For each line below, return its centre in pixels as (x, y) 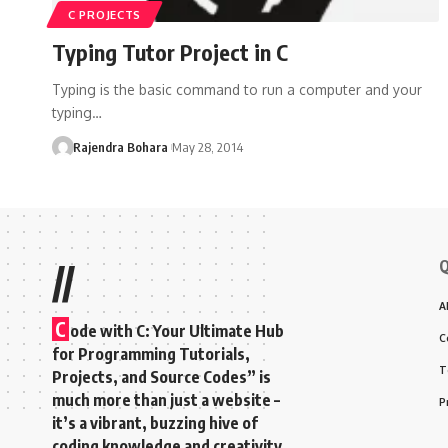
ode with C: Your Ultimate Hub (177, 330)
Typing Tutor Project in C (170, 51)
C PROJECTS (104, 14)
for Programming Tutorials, (151, 353)
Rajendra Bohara (120, 146)
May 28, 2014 (207, 146)
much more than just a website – (166, 399)
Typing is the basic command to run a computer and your (237, 89)
